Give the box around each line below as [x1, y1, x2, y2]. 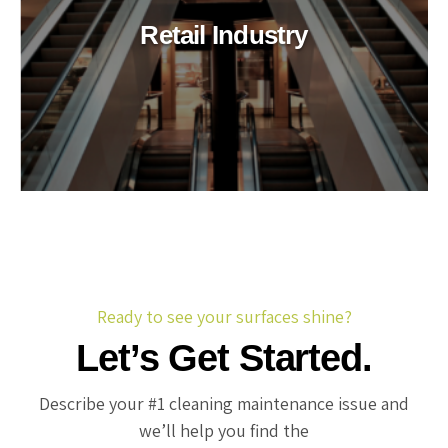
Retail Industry [140, 19, 308, 50]
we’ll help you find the [139, 419, 309, 443]
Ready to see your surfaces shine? [96, 304, 352, 328]
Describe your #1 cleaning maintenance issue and [39, 392, 409, 416]
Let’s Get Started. [76, 335, 372, 379]
